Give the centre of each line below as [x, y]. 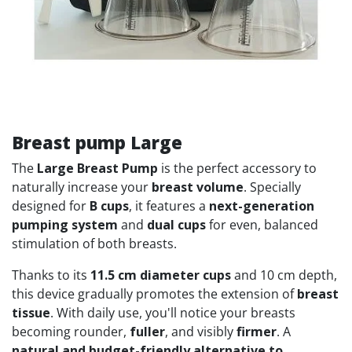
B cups [109, 206]
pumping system [65, 225]
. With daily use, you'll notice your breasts [173, 313]
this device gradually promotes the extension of [154, 294]
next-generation [262, 206]
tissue [31, 313]
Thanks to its [51, 275]
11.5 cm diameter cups [161, 275]
